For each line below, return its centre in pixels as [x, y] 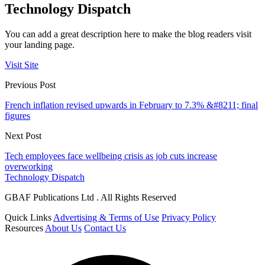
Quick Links [28, 218]
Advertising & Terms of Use [106, 218]
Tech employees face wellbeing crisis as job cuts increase [111, 156]
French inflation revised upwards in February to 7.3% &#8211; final [131, 105]
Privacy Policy [189, 218]
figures [17, 116]
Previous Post [30, 85]
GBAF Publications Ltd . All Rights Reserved [91, 198]
